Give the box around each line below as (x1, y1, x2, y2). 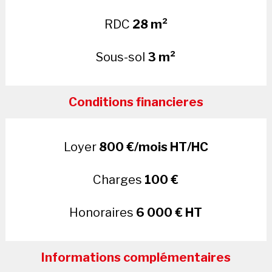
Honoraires (69, 205, 137, 220)
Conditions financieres (68, 94, 203, 109)
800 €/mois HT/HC (98, 139, 208, 154)
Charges (93, 172, 145, 187)
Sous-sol (96, 49, 148, 64)
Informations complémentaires (41, 250, 231, 265)
